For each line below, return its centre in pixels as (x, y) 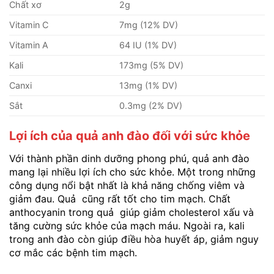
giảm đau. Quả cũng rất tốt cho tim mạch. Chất (120, 199)
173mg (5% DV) (152, 65)
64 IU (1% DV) (148, 45)
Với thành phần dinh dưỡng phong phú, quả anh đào (129, 159)
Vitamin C (29, 25)
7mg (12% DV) (149, 25)
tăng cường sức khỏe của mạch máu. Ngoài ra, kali (127, 226)
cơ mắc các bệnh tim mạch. (73, 253)
